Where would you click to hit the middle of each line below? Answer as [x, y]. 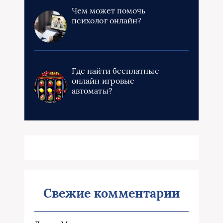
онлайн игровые [103, 81]
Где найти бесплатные [115, 71]
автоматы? [92, 91]
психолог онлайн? [107, 21]
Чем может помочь [109, 11]
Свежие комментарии [111, 193]
